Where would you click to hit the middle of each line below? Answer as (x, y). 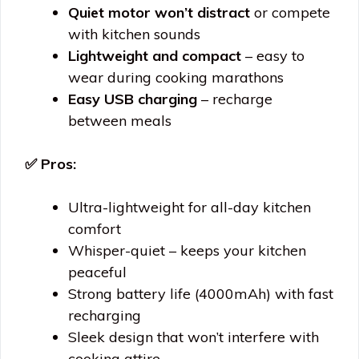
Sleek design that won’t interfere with (194, 337)
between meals (120, 121)
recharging (105, 316)
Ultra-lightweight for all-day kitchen (190, 208)
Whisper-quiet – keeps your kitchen (187, 251)
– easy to (273, 56)
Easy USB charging (133, 99)
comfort (95, 229)
